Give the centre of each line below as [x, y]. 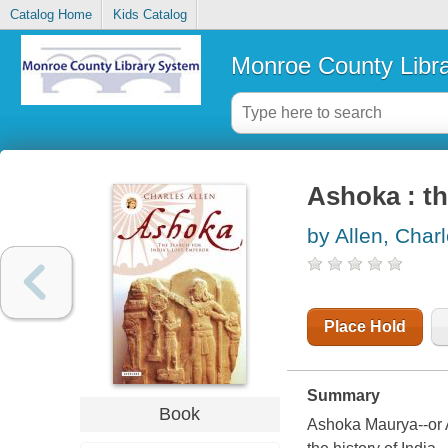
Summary [343, 396]
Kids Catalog [149, 15]
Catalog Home [50, 15]
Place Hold [364, 327]
